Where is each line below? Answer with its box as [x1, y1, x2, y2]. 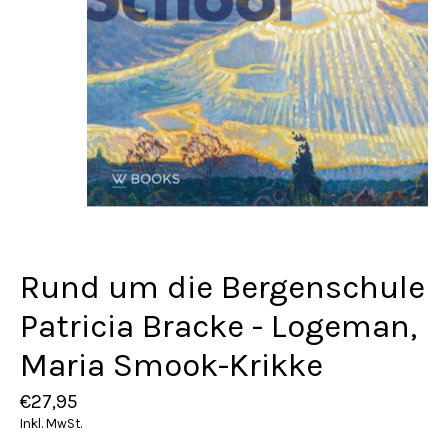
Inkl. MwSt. [20, 415, 82, 431]
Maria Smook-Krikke [20, 346, 323, 385]
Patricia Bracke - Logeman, [20, 307, 417, 346]
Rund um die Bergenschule [20, 268, 425, 307]
